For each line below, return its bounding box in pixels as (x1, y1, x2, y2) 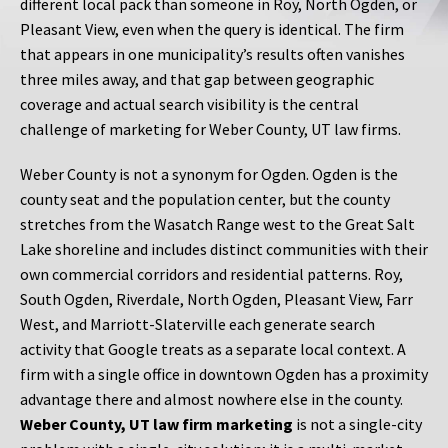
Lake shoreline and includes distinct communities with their (20, 239, 428, 260)
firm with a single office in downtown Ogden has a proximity (20, 364, 428, 385)
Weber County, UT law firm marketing (20, 414, 293, 435)
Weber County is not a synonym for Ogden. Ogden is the (20, 164, 398, 185)
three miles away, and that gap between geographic (20, 69, 374, 90)
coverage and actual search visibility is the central (20, 94, 359, 115)
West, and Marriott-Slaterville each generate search (20, 314, 375, 335)
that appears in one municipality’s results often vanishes (20, 44, 405, 65)
